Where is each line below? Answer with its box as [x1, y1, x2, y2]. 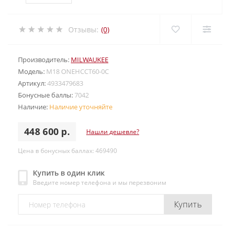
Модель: [18, 67, 46, 76]
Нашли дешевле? [86, 127, 139, 136]
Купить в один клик [33, 168, 105, 178]
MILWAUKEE [71, 55, 108, 64]
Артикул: [18, 79, 47, 88]
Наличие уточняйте [49, 102, 112, 111]
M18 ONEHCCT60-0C [46, 67, 109, 76]
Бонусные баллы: [18, 90, 74, 100]
